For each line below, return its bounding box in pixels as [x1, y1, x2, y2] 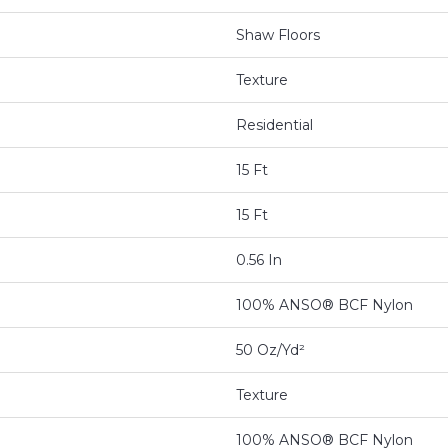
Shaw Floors [236, 26, 320, 45]
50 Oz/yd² [236, 341, 305, 360]
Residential [236, 116, 313, 135]
